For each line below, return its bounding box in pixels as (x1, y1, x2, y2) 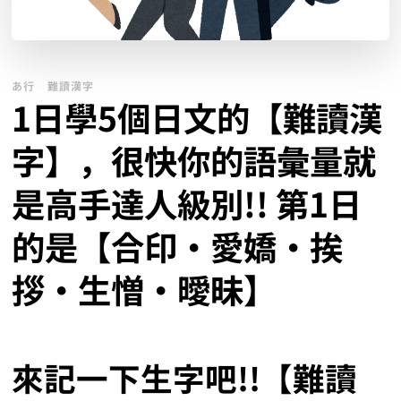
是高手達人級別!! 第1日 (12, 179, 363, 228)
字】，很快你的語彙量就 (12, 136, 377, 185)
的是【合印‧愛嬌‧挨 (12, 222, 344, 271)
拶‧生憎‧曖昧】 (12, 265, 277, 314)
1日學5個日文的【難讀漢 (12, 93, 383, 142)
